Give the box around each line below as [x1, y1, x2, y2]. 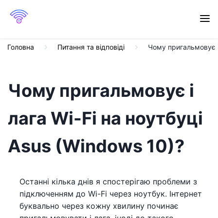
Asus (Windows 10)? [8, 135, 184, 157]
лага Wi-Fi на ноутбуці [8, 108, 203, 129]
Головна [7, 43, 34, 51]
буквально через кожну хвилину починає [19, 201, 179, 211]
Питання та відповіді [57, 43, 125, 51]
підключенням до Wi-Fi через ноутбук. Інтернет [19, 189, 202, 199]
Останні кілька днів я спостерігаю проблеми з [19, 177, 197, 186]
